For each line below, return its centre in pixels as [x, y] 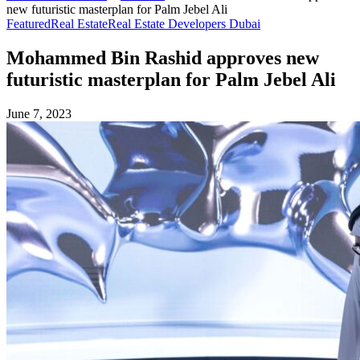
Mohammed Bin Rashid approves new [163, 57]
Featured [29, 24]
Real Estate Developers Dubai [184, 24]
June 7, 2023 [39, 113]
